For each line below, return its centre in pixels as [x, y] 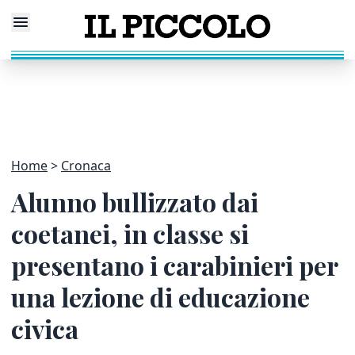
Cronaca [86, 166]
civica [45, 328]
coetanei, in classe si [130, 233]
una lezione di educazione [160, 297]
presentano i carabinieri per [174, 265]
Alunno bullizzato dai [135, 202]
